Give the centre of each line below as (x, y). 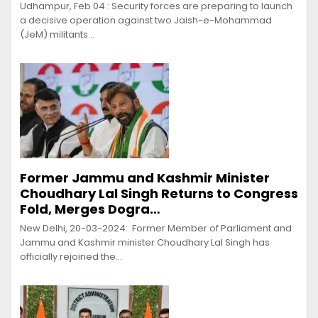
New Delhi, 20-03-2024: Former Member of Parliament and (156, 228)
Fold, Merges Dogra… (90, 209)
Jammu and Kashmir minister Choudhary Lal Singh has (145, 242)
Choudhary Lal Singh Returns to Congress (159, 193)
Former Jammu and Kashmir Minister (145, 177)
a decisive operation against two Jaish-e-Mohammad (146, 20)
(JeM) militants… (57, 34)
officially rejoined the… (71, 256)
